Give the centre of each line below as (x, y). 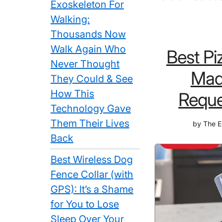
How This (72, 94)
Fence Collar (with (92, 174)
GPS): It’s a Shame (92, 189)
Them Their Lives (90, 123)
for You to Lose (85, 204)
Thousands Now (88, 34)
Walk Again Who (88, 49)
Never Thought (85, 64)
